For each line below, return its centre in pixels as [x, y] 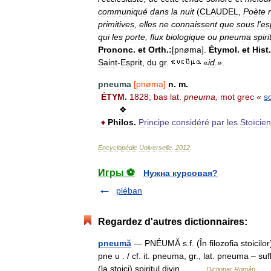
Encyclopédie [118, 148]
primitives [116, 24]
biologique [185, 37]
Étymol [223, 50]
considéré [191, 122]
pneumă [115, 243]
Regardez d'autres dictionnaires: [173, 222]
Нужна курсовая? [181, 173]
